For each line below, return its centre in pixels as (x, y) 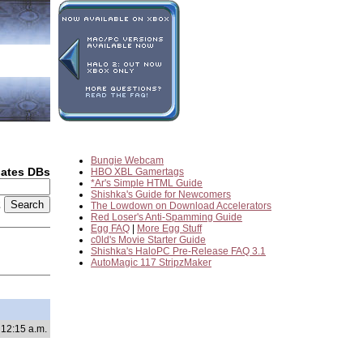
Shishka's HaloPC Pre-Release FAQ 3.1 (178, 251)
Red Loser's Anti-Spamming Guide (167, 217)
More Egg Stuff (169, 228)
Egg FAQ (110, 228)
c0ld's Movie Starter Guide (148, 240)
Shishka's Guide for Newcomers (161, 194)
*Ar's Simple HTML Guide (147, 183)
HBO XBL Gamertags (137, 172)
